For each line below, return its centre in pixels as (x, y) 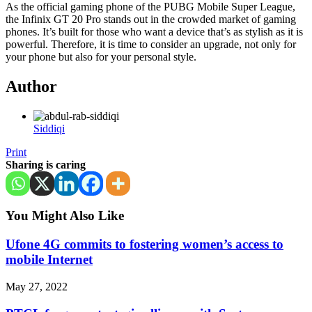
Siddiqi (49, 128)
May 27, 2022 (37, 286)
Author (31, 86)
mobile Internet (49, 260)
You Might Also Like (65, 216)
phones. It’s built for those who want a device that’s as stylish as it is (154, 31)
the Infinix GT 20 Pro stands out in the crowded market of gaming (151, 19)
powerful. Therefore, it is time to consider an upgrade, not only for (151, 44)
